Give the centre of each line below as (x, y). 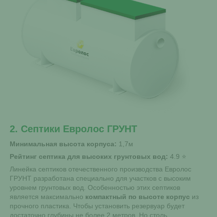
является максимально (47, 197)
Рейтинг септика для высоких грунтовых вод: (89, 156)
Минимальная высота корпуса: (63, 144)
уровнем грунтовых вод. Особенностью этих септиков (95, 187)
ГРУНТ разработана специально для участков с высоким (100, 178)
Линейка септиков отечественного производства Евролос (101, 169)
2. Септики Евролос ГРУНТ (73, 129)
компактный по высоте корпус (138, 197)
